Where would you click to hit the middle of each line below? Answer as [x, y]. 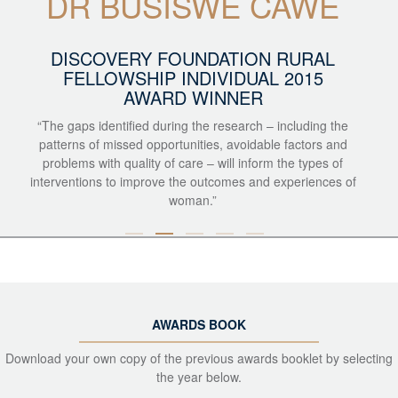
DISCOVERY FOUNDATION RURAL [193, 58]
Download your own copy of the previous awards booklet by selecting [199, 358]
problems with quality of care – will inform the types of [193, 163]
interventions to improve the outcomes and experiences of [193, 181]
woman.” [193, 200]
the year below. [199, 377]
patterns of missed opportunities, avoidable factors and [193, 144]
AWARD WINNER [193, 97]
